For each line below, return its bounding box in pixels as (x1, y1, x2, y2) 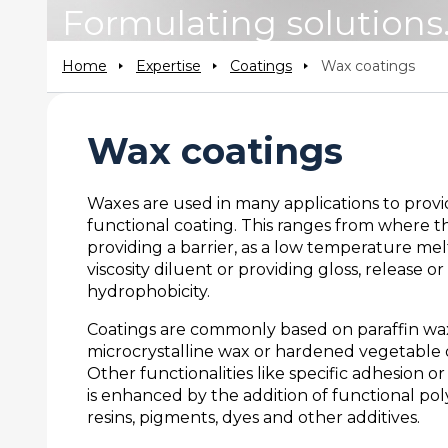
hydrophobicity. (87, 281, 210, 301)
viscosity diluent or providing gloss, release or (87, 259, 444, 279)
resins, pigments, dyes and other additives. (87, 407, 420, 427)
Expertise (136, 56, 201, 75)
